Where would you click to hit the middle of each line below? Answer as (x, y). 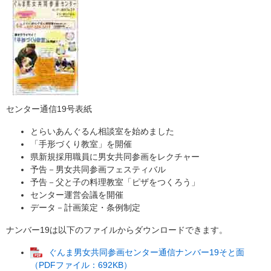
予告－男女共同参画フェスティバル (98, 170)
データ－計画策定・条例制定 (85, 208)
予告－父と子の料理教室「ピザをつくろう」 (115, 182)
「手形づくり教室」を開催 (81, 144)
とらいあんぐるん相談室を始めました (102, 132)
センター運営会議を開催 (77, 195)
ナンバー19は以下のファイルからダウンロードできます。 (117, 230)
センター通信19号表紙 (49, 109)
